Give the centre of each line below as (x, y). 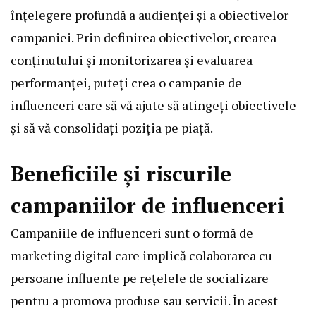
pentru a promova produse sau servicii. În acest (144, 300)
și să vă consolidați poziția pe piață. (112, 127)
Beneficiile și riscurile (121, 173)
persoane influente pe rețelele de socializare (140, 278)
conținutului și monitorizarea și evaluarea (132, 60)
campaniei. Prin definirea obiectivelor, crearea (144, 37)
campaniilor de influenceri (147, 205)
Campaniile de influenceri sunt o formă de (132, 232)
